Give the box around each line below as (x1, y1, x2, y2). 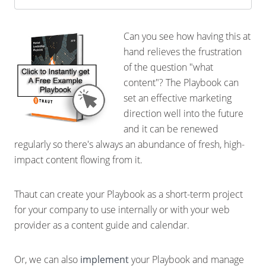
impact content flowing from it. (14, 153, 142, 166)
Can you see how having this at (123, 30, 251, 43)
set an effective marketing (123, 91, 232, 104)
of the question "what (123, 61, 213, 74)
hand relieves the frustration (123, 45, 242, 58)
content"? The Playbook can (123, 76, 239, 89)
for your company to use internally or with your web (14, 203, 230, 216)
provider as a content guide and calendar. (14, 218, 189, 232)
